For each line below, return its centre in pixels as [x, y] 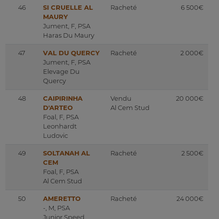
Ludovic [55, 136]
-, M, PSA [56, 208]
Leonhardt [60, 126]
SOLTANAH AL [66, 153]
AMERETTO [62, 199]
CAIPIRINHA [63, 99]
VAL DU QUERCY [71, 53]
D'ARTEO [58, 108]
